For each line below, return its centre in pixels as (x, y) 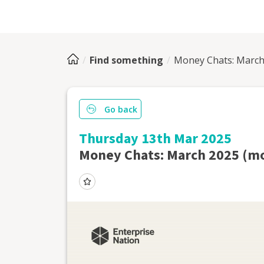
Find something (126, 60)
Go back (121, 109)
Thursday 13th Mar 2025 (155, 139)
